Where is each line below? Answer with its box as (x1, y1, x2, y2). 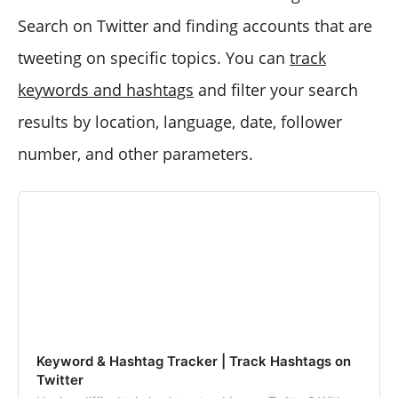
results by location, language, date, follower (18, 110, 342, 132)
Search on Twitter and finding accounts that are (18, 14, 372, 36)
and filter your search (194, 78, 358, 100)
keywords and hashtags (18, 78, 194, 100)
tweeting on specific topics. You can (18, 46, 290, 68)
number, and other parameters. (18, 142, 253, 164)
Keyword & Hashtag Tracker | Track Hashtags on (36, 352, 351, 370)
